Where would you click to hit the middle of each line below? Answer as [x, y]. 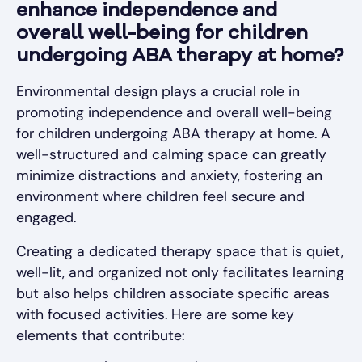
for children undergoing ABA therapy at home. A [173, 133]
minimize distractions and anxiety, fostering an [169, 175]
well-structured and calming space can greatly [171, 154]
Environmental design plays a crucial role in [158, 91]
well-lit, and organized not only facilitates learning [180, 272]
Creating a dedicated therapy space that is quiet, [180, 251]
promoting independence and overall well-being [174, 112]
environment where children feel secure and [160, 196]
